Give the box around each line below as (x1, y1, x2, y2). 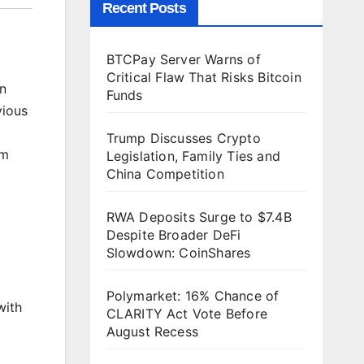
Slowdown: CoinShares (106, 245, 251, 261)
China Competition (106, 166, 224, 182)
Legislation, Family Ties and (106, 148, 281, 164)
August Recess (106, 323, 199, 340)
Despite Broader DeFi (106, 227, 241, 243)
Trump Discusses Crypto (106, 130, 261, 146)
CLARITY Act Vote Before (106, 305, 268, 322)
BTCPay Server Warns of (106, 51, 261, 67)
